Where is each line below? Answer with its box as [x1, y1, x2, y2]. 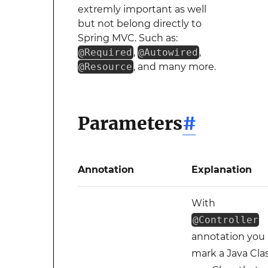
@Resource [78, 61, 133, 72]
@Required [78, 47, 133, 58]
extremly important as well [77, 4, 206, 15]
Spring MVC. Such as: [77, 32, 178, 44]
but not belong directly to [77, 18, 202, 29]
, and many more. [133, 61, 216, 72]
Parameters [77, 112, 182, 135]
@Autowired [138, 47, 199, 58]
